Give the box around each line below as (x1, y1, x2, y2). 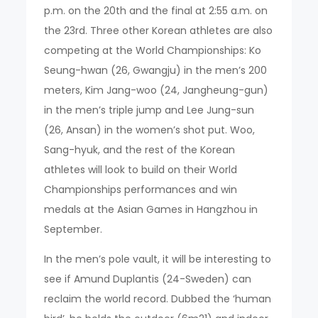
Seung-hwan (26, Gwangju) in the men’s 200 (44, 62, 268, 77)
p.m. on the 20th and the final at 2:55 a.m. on (44, 3, 268, 18)
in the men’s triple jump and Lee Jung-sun (44, 102, 255, 117)
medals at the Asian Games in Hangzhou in (44, 202, 258, 216)
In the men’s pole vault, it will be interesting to (44, 251, 272, 266)
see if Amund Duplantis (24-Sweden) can (44, 271, 252, 286)
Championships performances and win (44, 182, 238, 197)
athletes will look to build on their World (44, 162, 238, 177)
